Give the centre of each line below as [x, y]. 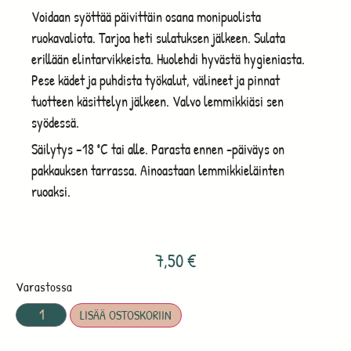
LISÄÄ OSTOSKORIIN [126, 315]
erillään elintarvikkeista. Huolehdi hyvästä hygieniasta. [168, 59]
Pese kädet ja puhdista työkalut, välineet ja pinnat [156, 80]
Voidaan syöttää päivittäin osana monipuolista [146, 16]
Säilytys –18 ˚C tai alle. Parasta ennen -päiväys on [158, 149]
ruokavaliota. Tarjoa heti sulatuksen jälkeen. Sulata [158, 38]
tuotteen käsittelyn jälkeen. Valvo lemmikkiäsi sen [157, 101]
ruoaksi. [51, 191]
